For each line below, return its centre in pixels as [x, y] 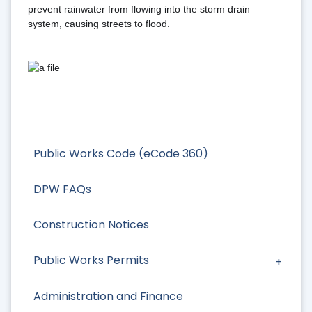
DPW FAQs [62, 189]
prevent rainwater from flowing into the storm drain [139, 9]
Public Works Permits [91, 260]
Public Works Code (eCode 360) [121, 153]
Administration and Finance [108, 296]
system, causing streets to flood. [99, 24]
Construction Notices [91, 225]
